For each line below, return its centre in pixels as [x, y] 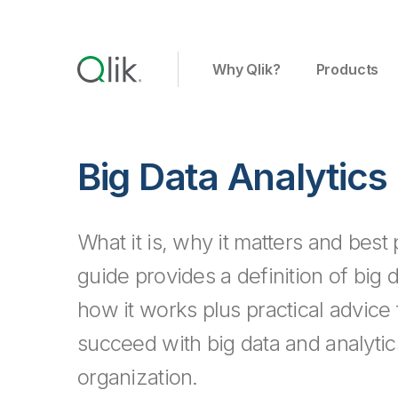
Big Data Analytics [232, 176]
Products [347, 69]
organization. [138, 377]
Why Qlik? [247, 69]
